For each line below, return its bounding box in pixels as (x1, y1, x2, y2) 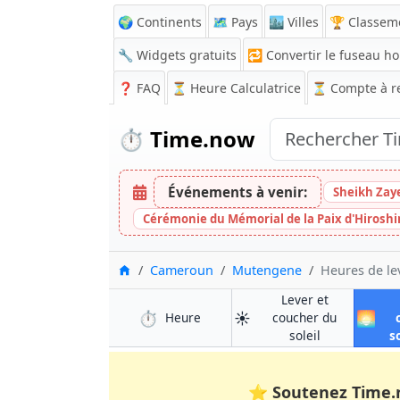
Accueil (130, 261, 173, 278)
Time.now (145, 124, 255, 154)
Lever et (280, 291, 329, 308)
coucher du (272, 309, 337, 326)
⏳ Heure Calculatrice (171, 79, 301, 96)
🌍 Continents (118, 13, 202, 30)
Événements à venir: (168, 183, 307, 201)
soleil (288, 327, 321, 344)
